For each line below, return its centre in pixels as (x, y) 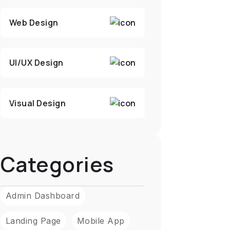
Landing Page (33, 221)
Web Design (34, 22)
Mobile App (101, 221)
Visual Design (37, 103)
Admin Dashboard (43, 196)
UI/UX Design (36, 63)
